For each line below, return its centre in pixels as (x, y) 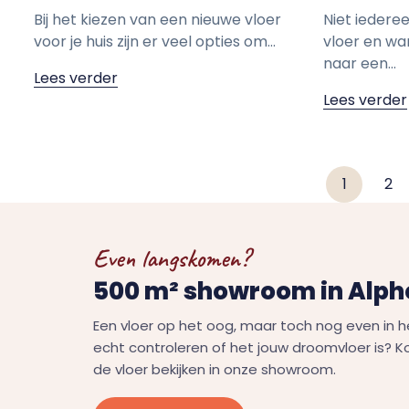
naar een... (359, 63)
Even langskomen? (171, 257)
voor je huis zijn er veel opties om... (155, 41)
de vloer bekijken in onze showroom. (215, 369)
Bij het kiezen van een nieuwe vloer (157, 19)
